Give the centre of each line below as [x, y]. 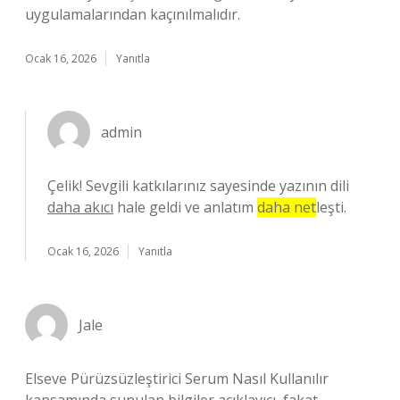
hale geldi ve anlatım [185, 207]
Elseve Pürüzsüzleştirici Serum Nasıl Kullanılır [177, 379]
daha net [287, 207]
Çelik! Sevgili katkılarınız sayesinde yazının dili [198, 186]
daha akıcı [80, 207]
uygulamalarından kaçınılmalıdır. [133, 14]
